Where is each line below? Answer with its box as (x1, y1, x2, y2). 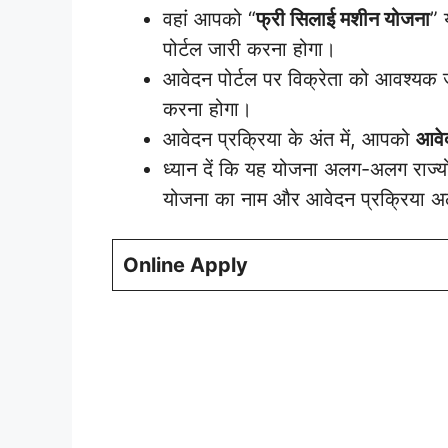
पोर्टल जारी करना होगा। (163, 36, 336, 61)
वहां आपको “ (163, 6, 256, 31)
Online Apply (123, 253, 248, 278)
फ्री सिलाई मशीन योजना (256, 6, 430, 31)
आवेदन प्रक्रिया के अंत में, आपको (163, 126, 416, 151)
